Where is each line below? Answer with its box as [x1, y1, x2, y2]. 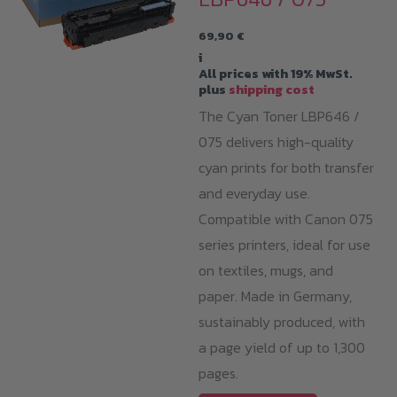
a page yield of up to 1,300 [198, 336, 365, 358]
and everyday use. [198, 182, 310, 204]
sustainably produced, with [198, 310, 365, 332]
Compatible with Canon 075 [198, 207, 373, 230]
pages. [198, 362, 238, 384]
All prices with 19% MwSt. [198, 63, 353, 83]
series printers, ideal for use [198, 233, 370, 255]
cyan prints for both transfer [198, 156, 374, 178]
